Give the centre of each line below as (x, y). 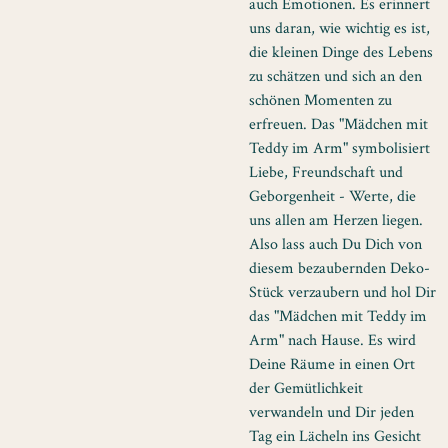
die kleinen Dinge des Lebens (341, 52)
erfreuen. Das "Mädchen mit (338, 124)
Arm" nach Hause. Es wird (332, 340)
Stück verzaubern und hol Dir (342, 292)
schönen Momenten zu (320, 100)
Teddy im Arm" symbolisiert (339, 148)
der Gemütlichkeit (306, 388)
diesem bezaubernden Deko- (339, 268)
